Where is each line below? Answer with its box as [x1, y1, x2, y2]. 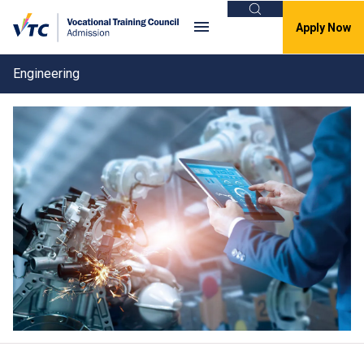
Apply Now [296, 20, 351, 34]
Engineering [13, 66, 80, 81]
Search [253, 9, 293, 24]
